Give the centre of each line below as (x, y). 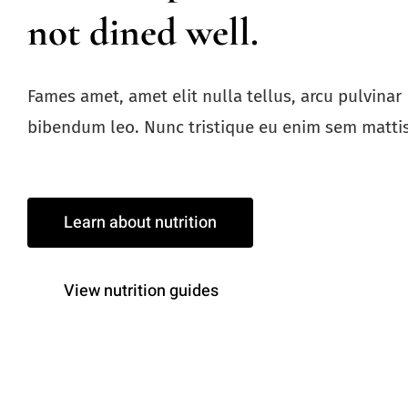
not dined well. (143, 32)
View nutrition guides (141, 291)
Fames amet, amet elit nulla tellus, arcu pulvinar (214, 97)
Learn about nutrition (140, 223)
